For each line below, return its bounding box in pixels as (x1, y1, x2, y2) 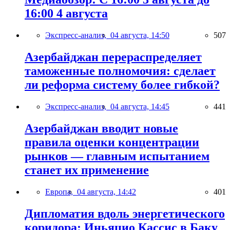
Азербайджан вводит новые (25, 121, 178, 135)
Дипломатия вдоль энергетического (25, 206, 225, 220)
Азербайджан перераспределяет (25, 50, 202, 64)
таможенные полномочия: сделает (25, 64, 216, 78)
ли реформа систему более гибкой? (25, 78, 220, 92)
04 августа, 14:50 (110, 31, 169, 40)
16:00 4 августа (25, 7, 108, 21)
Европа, (45, 187, 77, 196)
